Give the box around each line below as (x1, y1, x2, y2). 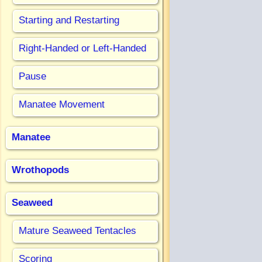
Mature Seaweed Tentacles (19, 225, 136, 236)
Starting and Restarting (19, 14, 119, 26)
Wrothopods (12, 164, 69, 175)
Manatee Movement (19, 98, 105, 110)
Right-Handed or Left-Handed (19, 42, 146, 54)
